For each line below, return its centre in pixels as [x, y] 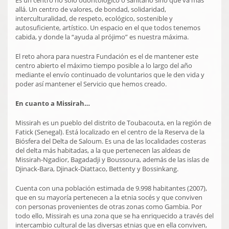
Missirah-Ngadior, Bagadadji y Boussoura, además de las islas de [112, 159]
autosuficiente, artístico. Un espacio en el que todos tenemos [108, 27]
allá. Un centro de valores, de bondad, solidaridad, [91, 9]
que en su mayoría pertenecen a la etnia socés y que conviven [109, 197]
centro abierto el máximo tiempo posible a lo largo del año [104, 65]
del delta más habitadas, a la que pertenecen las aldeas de [103, 150]
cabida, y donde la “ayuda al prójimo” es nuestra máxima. [102, 37]
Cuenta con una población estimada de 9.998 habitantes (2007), [111, 188]
